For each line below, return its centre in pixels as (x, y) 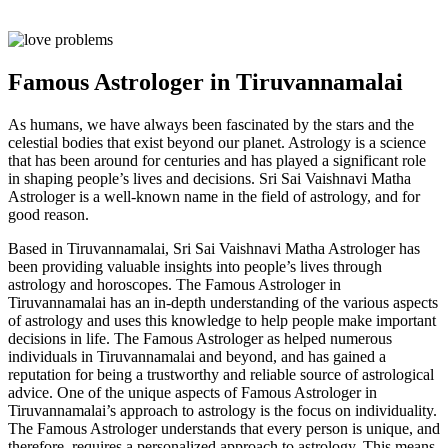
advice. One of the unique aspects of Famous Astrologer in (192, 392)
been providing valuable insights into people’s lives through (195, 266)
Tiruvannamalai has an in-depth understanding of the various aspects (223, 302)
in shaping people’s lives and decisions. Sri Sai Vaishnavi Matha (209, 178)
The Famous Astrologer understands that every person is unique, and (224, 428)
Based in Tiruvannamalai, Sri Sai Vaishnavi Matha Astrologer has (214, 248)
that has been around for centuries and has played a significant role (217, 160)
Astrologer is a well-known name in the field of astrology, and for (214, 196)
